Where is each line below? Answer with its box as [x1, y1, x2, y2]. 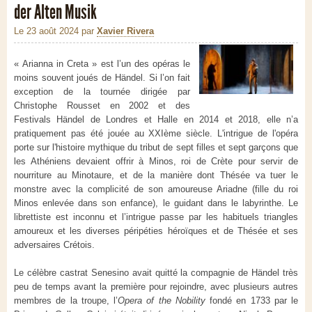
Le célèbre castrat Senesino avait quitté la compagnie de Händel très [14, 267, 298, 279]
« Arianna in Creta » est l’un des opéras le [14, 58, 190, 70]
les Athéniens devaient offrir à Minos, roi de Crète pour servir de [14, 156, 298, 167]
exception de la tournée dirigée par [14, 86, 190, 97]
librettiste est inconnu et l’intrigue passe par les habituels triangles [14, 212, 298, 223]
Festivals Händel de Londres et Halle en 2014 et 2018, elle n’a [14, 114, 298, 125]
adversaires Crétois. [14, 240, 97, 251]
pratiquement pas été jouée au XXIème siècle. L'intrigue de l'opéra [14, 128, 298, 139]
